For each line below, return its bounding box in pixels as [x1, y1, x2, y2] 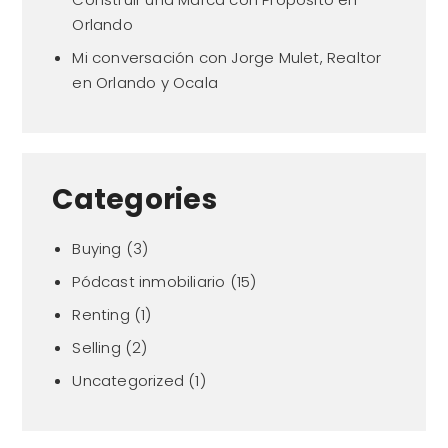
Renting [72, 303, 130, 325]
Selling [72, 336, 121, 358]
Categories [52, 179, 217, 219]
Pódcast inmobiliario [72, 270, 226, 292]
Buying [72, 237, 122, 259]
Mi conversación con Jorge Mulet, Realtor [72, 46, 382, 68]
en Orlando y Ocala [72, 71, 219, 93]
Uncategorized [72, 369, 185, 391]
